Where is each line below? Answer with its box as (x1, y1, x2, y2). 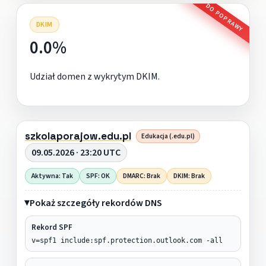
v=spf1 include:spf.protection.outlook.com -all (31, 236, 223, 245)
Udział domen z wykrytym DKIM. (29, 69, 160, 83)
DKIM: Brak (173, 170, 205, 181)
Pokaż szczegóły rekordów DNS (29, 196, 162, 210)
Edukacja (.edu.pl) (141, 131, 195, 141)
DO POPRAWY (204, 1, 245, 34)
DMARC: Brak (122, 170, 160, 181)
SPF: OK (85, 170, 110, 181)
